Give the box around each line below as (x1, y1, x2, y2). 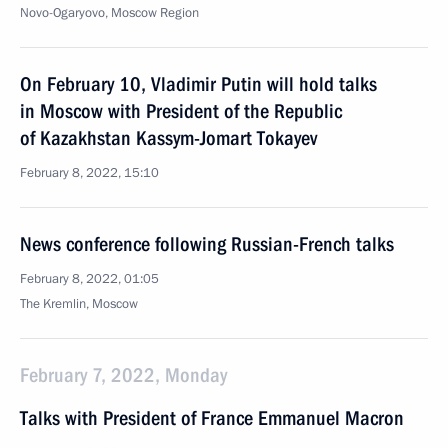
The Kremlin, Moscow (20, 295, 138, 313)
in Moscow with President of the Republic (20, 99, 342, 123)
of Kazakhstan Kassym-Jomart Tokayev (20, 126, 317, 150)
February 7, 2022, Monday (20, 363, 227, 387)
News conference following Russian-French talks (20, 232, 394, 256)
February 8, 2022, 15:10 (20, 164, 159, 182)
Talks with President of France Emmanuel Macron (20, 406, 404, 430)
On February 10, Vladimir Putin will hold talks (20, 72, 377, 96)
